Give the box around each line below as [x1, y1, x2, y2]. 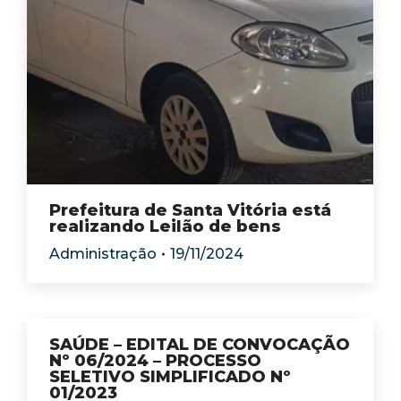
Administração [49, 245, 157, 262]
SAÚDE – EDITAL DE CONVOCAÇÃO [49, 335, 350, 354]
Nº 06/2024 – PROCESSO [49, 351, 261, 371]
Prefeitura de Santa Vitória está [49, 200, 331, 220]
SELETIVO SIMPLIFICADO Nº [49, 367, 291, 387]
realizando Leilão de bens [49, 217, 281, 236]
